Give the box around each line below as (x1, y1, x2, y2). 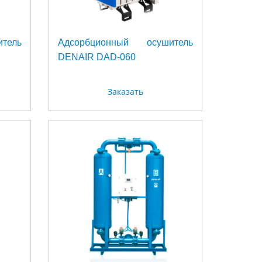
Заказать (108, 86, 144, 97)
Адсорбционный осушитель (58, 37, 193, 48)
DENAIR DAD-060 (58, 52, 136, 63)
